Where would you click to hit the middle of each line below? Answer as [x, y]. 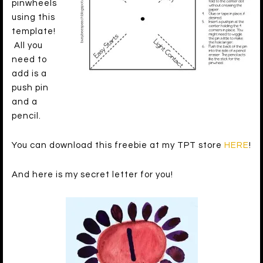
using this [33, 18]
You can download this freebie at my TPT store [118, 146]
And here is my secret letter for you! [92, 175]
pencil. [26, 116]
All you [27, 46]
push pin [30, 88]
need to [29, 60]
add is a [29, 74]
